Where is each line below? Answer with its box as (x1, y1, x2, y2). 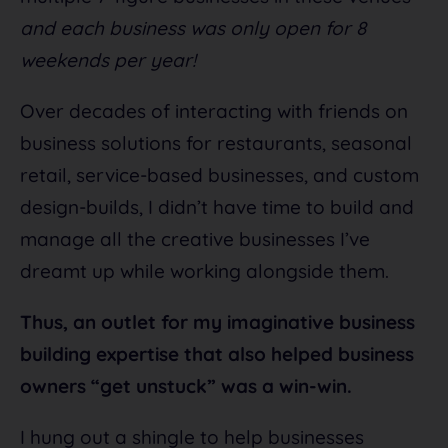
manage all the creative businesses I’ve (20, 226, 370, 251)
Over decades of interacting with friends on (20, 98, 408, 123)
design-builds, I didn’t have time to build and (20, 194, 414, 219)
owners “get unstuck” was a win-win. (20, 373, 352, 398)
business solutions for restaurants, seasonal (20, 130, 412, 155)
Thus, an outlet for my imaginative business (20, 309, 415, 334)
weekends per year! (20, 47, 196, 72)
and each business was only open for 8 (20, 15, 366, 40)
